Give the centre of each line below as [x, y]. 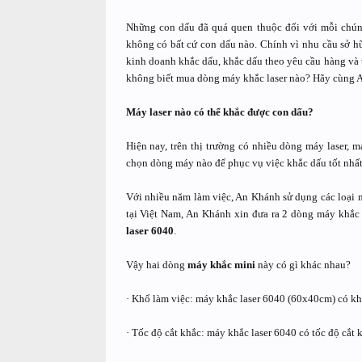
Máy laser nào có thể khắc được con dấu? [219, 112]
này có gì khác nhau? [303, 265]
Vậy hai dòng [156, 265]
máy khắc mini [221, 265]
